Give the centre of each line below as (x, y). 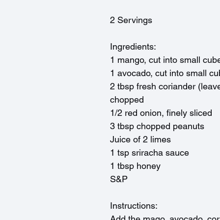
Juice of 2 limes (140, 139)
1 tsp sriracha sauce (150, 152)
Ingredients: (133, 46)
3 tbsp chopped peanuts (157, 126)
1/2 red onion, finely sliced (161, 112)
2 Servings (131, 20)
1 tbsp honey (135, 165)
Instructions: (134, 205)
